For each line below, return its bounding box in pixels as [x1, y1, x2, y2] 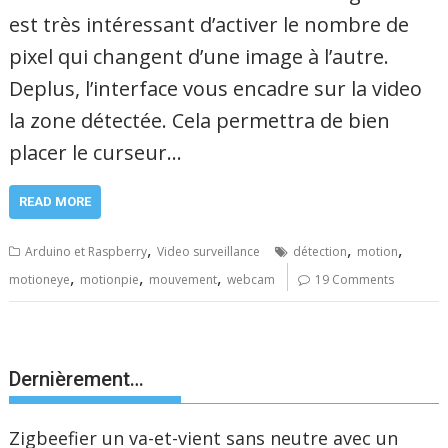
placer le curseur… [9, 138, 183, 166]
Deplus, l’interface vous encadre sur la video [9, 74, 423, 102]
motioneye [9, 270, 71, 288]
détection [293, 242, 348, 260]
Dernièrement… [9, 366, 145, 391]
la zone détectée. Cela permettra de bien [9, 106, 391, 134]
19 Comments [315, 270, 395, 288]
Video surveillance [157, 242, 261, 260]
